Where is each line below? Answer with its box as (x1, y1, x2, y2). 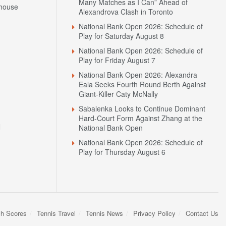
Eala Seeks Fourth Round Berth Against (79, 79, 206, 90)
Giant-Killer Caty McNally (79, 89, 158, 99)
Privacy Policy (133, 208, 176, 218)
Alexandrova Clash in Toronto (79, 7, 173, 17)
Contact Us (186, 208, 218, 218)
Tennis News (86, 208, 123, 218)
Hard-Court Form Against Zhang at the (79, 113, 202, 124)
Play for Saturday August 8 (79, 31, 164, 41)
